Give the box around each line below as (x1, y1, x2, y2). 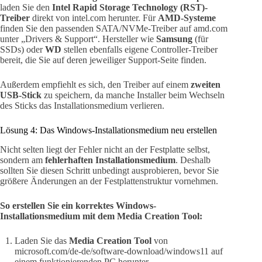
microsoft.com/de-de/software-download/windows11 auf (15, 246, 223, 257)
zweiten (191, 80, 220, 90)
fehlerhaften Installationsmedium (45, 155, 175, 166)
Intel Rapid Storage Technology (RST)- (52, 2, 208, 13)
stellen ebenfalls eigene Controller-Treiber (61, 44, 218, 55)
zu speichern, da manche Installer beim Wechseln (42, 90, 225, 101)
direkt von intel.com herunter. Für (30, 13, 158, 23)
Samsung (156, 34, 192, 44)
